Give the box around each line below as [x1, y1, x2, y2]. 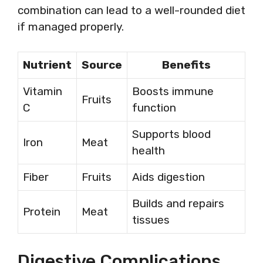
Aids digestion [132, 170, 205, 184]
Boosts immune [132, 85, 214, 98]
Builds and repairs [132, 197, 224, 210]
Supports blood [132, 127, 211, 141]
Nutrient [23, 58, 72, 72]
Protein [23, 205, 60, 218]
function [132, 101, 176, 114]
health [132, 144, 165, 157]
